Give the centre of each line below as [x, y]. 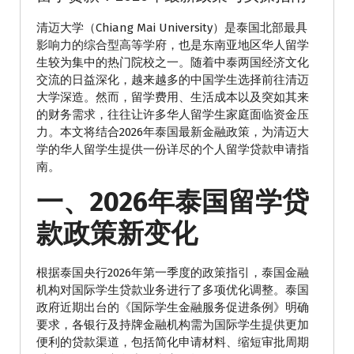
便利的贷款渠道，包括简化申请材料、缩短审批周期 [173, 342]
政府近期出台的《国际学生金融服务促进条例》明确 [173, 307]
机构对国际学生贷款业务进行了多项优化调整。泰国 [173, 290]
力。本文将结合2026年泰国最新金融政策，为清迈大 [173, 132]
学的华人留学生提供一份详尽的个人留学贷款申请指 [173, 149]
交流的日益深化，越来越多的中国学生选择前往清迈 [173, 80]
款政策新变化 [117, 233]
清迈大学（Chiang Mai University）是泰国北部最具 [172, 28]
